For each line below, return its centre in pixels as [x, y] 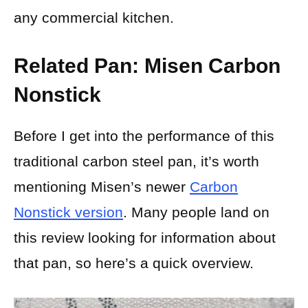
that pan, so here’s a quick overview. [134, 263]
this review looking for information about [145, 238]
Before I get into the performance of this [144, 136]
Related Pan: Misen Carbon [147, 66]
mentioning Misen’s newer [102, 187]
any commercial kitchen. [94, 17]
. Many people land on [196, 212]
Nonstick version [68, 212]
